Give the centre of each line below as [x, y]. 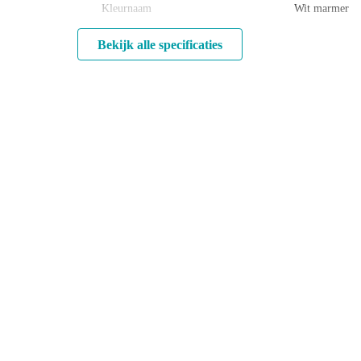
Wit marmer [322, 8]
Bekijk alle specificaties [160, 45]
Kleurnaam [127, 8]
